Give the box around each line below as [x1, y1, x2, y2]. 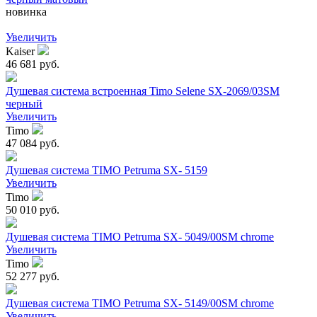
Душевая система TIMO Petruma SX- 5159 [6, 164, 207, 177]
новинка [6, 6, 47, 18]
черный [6, 98, 42, 110]
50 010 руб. [6, 204, 59, 217]
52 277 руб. [6, 270, 59, 283]
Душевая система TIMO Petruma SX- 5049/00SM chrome [6, 231, 274, 243]
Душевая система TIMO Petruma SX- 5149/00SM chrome [6, 297, 274, 310]
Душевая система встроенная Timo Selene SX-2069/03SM [6, 85, 279, 98]
